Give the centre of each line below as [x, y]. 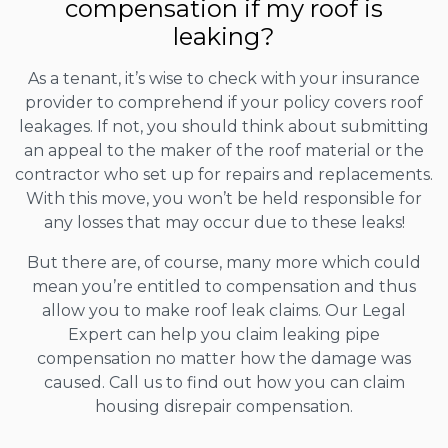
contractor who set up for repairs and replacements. [224, 174]
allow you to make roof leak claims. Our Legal [224, 310]
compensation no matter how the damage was [224, 358]
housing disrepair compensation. [224, 406]
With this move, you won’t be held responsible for [224, 198]
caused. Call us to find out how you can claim [224, 382]
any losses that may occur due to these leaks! [224, 222]
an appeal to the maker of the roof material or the [224, 150]
